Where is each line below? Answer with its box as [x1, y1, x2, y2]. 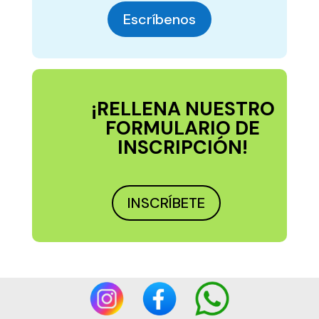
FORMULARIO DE [105, 115, 261, 140]
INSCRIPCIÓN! [117, 135, 249, 159]
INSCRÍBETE [127, 194, 206, 212]
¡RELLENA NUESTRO [90, 96, 275, 121]
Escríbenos [122, 10, 196, 28]
